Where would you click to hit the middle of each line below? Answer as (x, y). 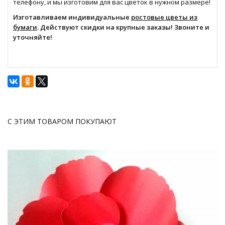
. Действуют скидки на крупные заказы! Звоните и (123, 27)
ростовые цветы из (164, 17)
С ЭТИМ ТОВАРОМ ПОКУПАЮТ (62, 121)
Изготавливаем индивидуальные (72, 17)
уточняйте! (33, 37)
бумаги (25, 27)
